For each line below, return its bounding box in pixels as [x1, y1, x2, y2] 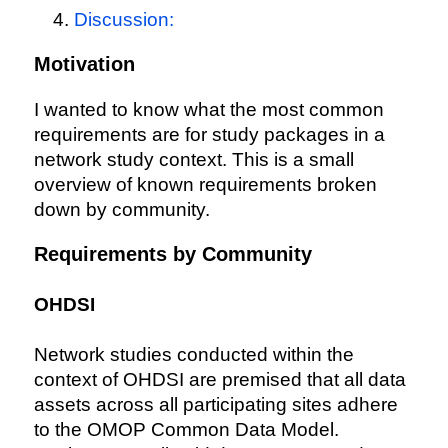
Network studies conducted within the [33, 344, 354, 366]
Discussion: [73, 8, 174, 30]
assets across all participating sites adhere [33, 394, 398, 416]
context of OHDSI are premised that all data [33, 369, 406, 391]
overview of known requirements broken [33, 173, 377, 195]
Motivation [33, 52, 135, 75]
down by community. [33, 198, 210, 220]
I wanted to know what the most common [33, 98, 384, 120]
